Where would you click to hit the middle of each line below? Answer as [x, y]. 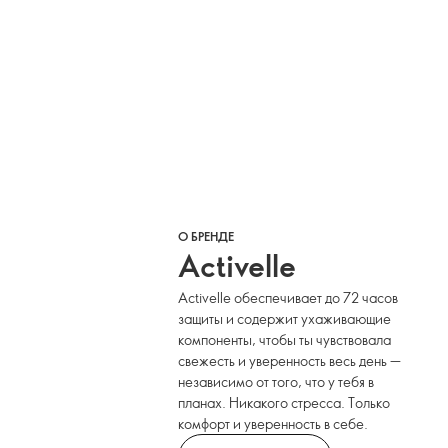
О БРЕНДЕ [206, 236]
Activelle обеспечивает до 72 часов [288, 297]
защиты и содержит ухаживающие [285, 318]
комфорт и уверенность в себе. [273, 423]
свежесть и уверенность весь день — [290, 360]
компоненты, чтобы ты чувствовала [285, 339]
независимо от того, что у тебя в [276, 381]
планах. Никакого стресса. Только [284, 402]
